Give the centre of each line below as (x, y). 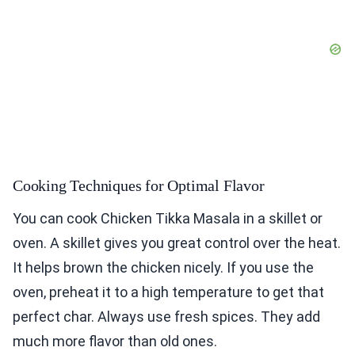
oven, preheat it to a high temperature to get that (168, 292)
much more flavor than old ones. (115, 342)
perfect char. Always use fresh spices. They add (166, 317)
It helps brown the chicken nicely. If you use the (163, 268)
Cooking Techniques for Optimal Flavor (139, 186)
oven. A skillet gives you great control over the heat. (177, 243)
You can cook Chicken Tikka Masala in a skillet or (168, 219)
